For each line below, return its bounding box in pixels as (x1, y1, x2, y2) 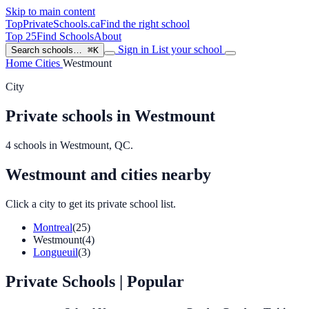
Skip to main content (6, 6, 95, 17)
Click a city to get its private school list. (6, 197, 176, 210)
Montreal (33, 221, 72, 233)
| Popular (119, 272, 184, 290)
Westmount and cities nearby (6, 165, 211, 183)
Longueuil (33, 246, 78, 258)
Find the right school (100, 18, 190, 30)
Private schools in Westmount (6, 106, 215, 125)
